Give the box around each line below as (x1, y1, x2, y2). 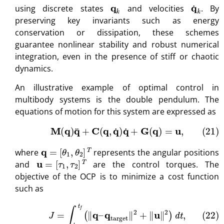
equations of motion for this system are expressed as (15, 106, 216, 117)
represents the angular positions (91, 146, 219, 158)
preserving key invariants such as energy (15, 14, 219, 26)
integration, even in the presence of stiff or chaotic (15, 50, 219, 62)
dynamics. (15, 62, 53, 74)
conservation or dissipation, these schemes (15, 26, 219, 38)
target (111, 197, 139, 211)
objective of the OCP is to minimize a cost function (15, 170, 219, 182)
